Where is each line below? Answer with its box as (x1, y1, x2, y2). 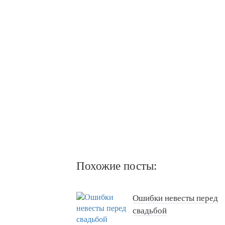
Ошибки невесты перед (133, 193, 218, 203)
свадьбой (133, 206, 167, 216)
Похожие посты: (76, 160, 157, 173)
